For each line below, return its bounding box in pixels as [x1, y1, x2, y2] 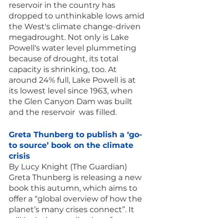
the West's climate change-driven [9, 22, 143, 31]
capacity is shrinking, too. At [9, 65, 119, 74]
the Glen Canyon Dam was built [9, 97, 134, 106]
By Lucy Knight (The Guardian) [9, 162, 127, 171]
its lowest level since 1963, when [9, 86, 135, 95]
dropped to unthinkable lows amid [9, 11, 146, 20]
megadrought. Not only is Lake [9, 33, 131, 42]
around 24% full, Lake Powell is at [9, 75, 138, 85]
